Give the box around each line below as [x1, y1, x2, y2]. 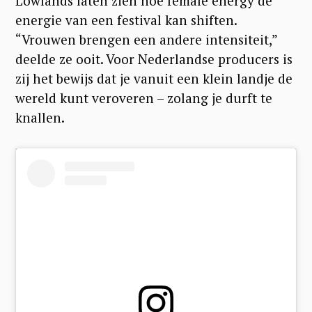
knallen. [15, 109, 65, 127]
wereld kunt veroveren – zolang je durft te [15, 89, 272, 107]
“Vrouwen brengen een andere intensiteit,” [15, 31, 277, 49]
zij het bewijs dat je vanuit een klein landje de [15, 70, 292, 88]
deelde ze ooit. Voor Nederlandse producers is [15, 50, 292, 68]
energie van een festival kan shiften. [15, 11, 237, 29]
